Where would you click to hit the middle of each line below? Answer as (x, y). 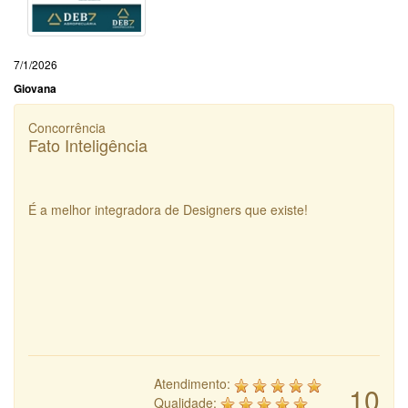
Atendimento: (194, 384)
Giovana (35, 89)
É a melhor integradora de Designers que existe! (168, 210)
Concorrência (67, 128)
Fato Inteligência (88, 145)
